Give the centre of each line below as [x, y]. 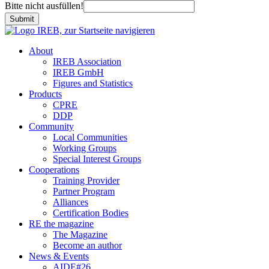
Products [45, 94]
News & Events [59, 256]
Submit [22, 19]
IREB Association [87, 61]
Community [51, 126]
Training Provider [86, 180]
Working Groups [85, 148]
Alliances [71, 202]
